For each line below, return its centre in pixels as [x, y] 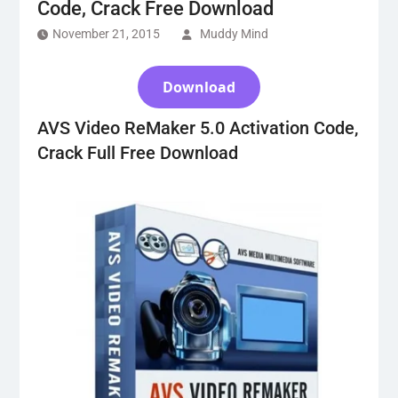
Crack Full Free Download [137, 153]
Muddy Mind [234, 34]
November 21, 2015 [106, 34]
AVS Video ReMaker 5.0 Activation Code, [197, 128]
